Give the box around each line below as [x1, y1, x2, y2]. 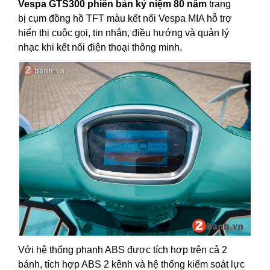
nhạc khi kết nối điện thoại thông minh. [18, 42, 182, 52]
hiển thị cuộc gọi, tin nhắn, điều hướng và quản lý [18, 27, 229, 38]
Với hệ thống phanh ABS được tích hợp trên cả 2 [18, 244, 227, 255]
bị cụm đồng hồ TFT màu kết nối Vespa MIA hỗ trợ [18, 13, 232, 24]
